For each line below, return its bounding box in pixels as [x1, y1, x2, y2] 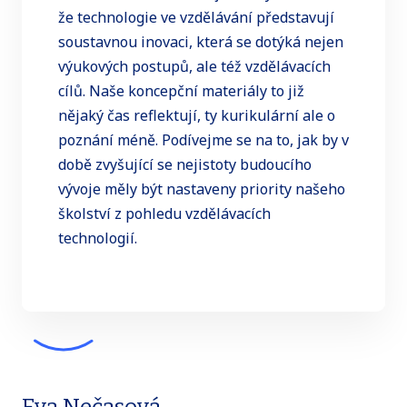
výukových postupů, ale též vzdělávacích [58, 56, 331, 77]
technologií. [58, 228, 137, 249]
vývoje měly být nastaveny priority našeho [58, 179, 345, 200]
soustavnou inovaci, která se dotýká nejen [58, 32, 343, 53]
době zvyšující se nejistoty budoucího [58, 154, 312, 175]
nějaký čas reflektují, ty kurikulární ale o [58, 105, 335, 126]
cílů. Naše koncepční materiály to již [58, 81, 304, 102]
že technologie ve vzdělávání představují [58, 7, 334, 28]
